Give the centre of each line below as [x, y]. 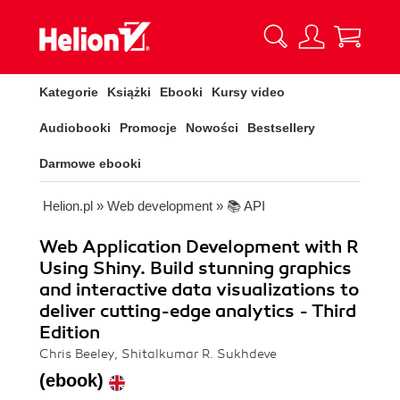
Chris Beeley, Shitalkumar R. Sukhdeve [158, 354]
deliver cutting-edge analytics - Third [198, 311]
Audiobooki [75, 128]
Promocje [148, 128]
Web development [160, 206]
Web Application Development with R [199, 247]
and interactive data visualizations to [199, 290]
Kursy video [248, 92]
